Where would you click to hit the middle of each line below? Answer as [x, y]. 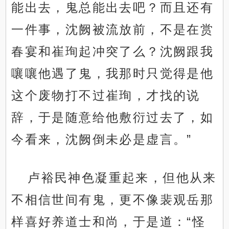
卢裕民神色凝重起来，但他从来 [122, 178]
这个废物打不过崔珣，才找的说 [106, 96]
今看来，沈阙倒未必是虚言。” [102, 140]
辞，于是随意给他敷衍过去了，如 [113, 118]
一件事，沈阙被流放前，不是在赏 [113, 30]
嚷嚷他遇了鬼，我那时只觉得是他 [113, 74]
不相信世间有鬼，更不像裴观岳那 [113, 200]
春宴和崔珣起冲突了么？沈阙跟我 [113, 52]
